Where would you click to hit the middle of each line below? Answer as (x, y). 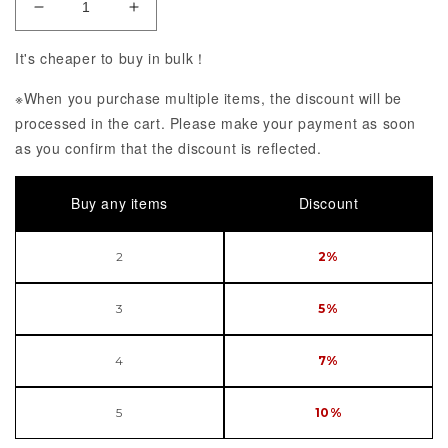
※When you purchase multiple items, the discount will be (209, 97)
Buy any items (119, 202)
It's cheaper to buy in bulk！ (111, 57)
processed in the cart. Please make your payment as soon (216, 122)
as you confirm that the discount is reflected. (168, 147)
